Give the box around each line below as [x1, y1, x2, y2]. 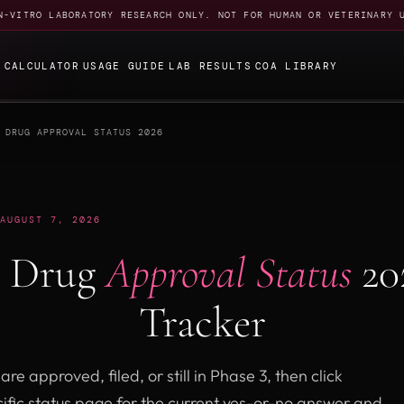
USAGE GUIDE [82, 60, 166, 72]
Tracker [138, 297, 266, 349]
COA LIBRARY [254, 60, 338, 72]
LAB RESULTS [169, 60, 252, 72]
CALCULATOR [4, 60, 79, 72]
